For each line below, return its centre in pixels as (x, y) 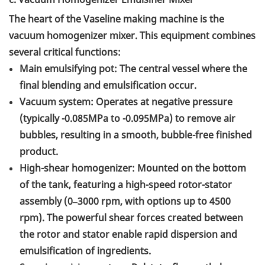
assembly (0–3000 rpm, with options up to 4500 (125, 201)
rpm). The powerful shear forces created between (131, 218)
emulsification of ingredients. (85, 251)
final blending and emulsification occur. (108, 85)
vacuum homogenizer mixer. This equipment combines (132, 36)
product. (39, 152)
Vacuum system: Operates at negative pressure (126, 102)
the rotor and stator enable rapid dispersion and (128, 235)
